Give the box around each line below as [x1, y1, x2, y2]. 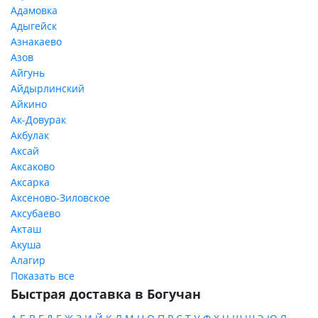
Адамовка [11, 4, 57, 17]
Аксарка [11, 175, 50, 189]
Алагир [11, 253, 45, 267]
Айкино [11, 97, 47, 111]
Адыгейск [11, 19, 57, 33]
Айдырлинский [11, 82, 84, 95]
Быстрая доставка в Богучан [11, 285, 201, 302]
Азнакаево [11, 35, 62, 48]
